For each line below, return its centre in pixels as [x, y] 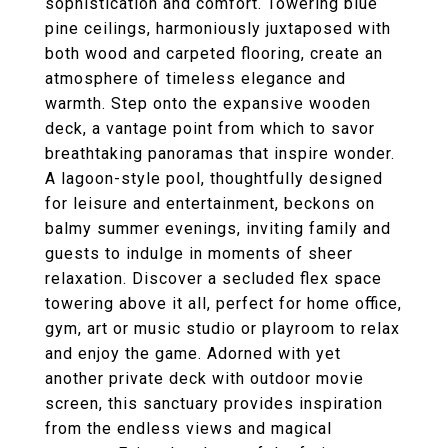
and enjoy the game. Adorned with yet [193, 353]
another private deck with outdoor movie [204, 378]
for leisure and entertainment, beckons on [210, 203]
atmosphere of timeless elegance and [195, 78]
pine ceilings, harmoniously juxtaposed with [218, 28]
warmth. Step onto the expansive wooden [208, 103]
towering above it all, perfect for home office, [223, 303]
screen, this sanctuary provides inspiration [214, 403]
